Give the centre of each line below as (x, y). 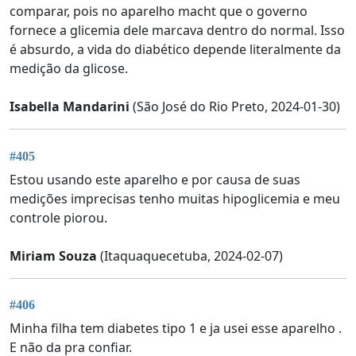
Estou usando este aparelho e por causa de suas (155, 179)
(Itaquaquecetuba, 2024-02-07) (190, 255)
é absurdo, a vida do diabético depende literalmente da (175, 50)
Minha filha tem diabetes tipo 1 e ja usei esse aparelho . (176, 329)
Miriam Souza (53, 255)
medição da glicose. (69, 69)
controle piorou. (58, 217)
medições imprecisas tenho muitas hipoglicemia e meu (175, 198)
